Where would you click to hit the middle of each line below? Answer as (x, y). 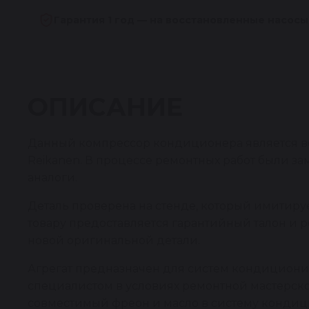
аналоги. (52, 178)
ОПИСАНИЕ (105, 107)
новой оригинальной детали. (114, 240)
